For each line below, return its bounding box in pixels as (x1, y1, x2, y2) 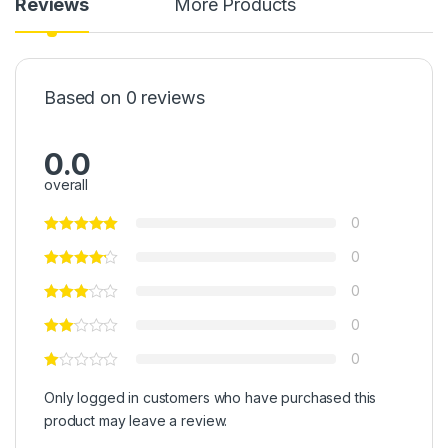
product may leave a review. (44, 412, 228, 430)
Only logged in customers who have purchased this (44, 389, 377, 407)
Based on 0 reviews (44, 87, 205, 109)
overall (44, 176, 89, 194)
